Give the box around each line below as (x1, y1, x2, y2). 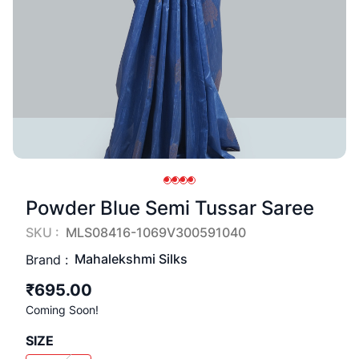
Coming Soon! (26, 303, 99, 317)
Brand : (26, 251, 68, 268)
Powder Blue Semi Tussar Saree (26, 196, 314, 220)
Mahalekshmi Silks (75, 251, 188, 267)
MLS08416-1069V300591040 (66, 224, 246, 240)
